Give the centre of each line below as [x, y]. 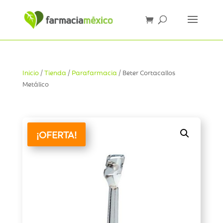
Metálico [35, 84]
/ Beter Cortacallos [146, 72]
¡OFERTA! [56, 134]
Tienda [55, 72]
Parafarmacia [94, 72]
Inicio [30, 72]
